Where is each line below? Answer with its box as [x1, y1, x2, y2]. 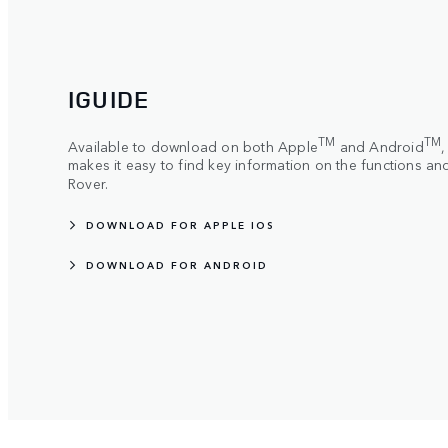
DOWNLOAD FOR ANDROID [86, 258, 268, 273]
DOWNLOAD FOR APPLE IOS [86, 218, 275, 233]
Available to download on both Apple [68, 135, 318, 156]
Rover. [68, 173, 109, 194]
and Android [335, 135, 424, 156]
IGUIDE [68, 82, 150, 115]
